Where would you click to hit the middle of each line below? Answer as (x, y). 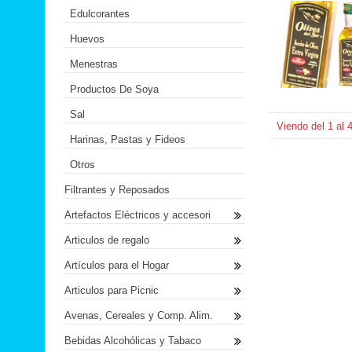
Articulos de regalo (107, 240)
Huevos (87, 39)
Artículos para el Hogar (117, 265)
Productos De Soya (114, 89)
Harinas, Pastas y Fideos (128, 139)
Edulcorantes (100, 14)
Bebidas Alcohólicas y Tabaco (133, 341)
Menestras (94, 64)
